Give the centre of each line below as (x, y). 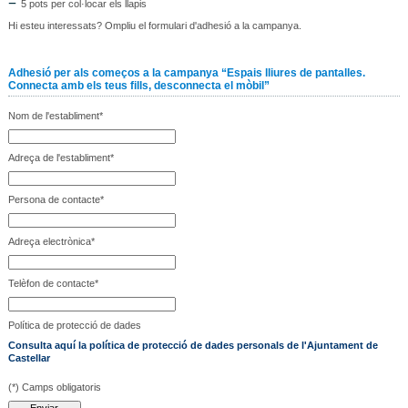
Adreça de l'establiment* (61, 158)
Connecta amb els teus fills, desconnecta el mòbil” (138, 86)
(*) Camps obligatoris (54, 387)
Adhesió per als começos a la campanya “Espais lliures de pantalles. (186, 73)
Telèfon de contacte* (53, 283)
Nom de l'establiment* (55, 116)
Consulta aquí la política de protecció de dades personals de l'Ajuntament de (193, 345)
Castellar (29, 358)
